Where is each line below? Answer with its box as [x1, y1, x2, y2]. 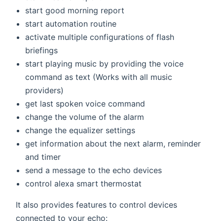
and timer [25, 152, 61, 162]
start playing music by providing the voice [25, 59, 184, 69]
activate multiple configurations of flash [25, 32, 175, 42]
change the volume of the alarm [25, 112, 145, 122]
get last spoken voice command [25, 99, 146, 109]
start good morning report [25, 5, 125, 16]
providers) [25, 85, 64, 96]
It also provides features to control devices [16, 200, 177, 210]
